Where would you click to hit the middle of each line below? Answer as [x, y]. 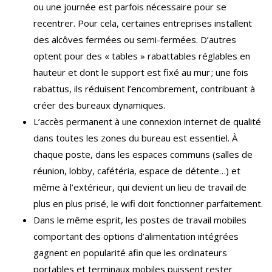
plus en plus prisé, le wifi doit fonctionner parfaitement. [148, 204]
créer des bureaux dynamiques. [99, 105]
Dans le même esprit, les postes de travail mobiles [140, 220]
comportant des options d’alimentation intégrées [136, 236]
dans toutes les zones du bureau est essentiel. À [135, 138]
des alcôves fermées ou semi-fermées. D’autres [135, 40]
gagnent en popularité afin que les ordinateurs [130, 253]
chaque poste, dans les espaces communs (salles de [143, 155]
